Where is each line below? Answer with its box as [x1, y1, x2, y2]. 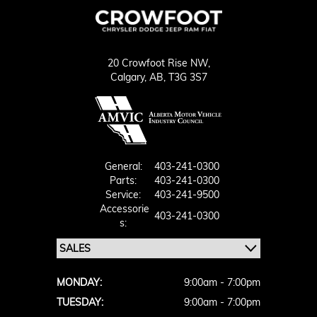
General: [104, 160, 145, 173]
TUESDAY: [57, 296, 103, 309]
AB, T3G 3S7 [149, 71, 207, 83]
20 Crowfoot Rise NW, [107, 57, 210, 69]
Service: [105, 188, 144, 201]
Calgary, [110, 71, 149, 83]
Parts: [110, 174, 139, 187]
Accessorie [100, 202, 149, 215]
